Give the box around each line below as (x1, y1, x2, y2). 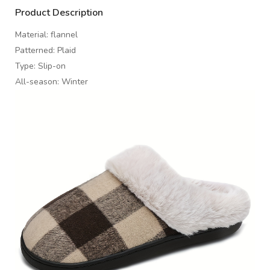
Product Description (15, 6, 103, 20)
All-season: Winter (15, 76, 88, 88)
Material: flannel (15, 29, 78, 41)
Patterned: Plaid (15, 45, 76, 57)
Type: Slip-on (15, 60, 66, 72)
